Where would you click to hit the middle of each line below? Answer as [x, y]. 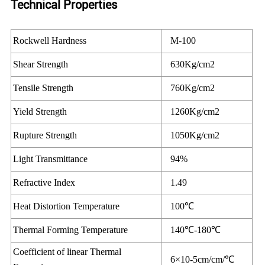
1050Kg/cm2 [192, 135]
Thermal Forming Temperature [71, 230]
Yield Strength [40, 112]
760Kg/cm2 [189, 88]
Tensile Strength [43, 88]
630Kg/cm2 [189, 64]
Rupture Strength [45, 135]
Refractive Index [44, 183]
